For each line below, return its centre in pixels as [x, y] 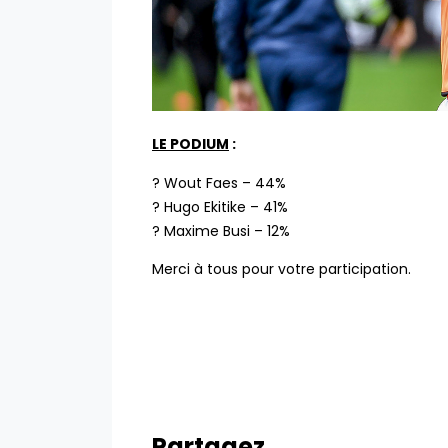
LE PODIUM [190, 144]
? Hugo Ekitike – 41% [220, 206]
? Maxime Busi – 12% [221, 230]
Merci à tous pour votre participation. [281, 269]
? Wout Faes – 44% [219, 182]
